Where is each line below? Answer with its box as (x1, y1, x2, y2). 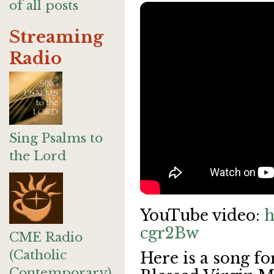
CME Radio (9, 229, 83, 245)
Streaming (9, 27, 103, 47)
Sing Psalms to (9, 130, 103, 146)
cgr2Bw (140, 224, 199, 243)
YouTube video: (140, 206, 264, 225)
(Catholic (9, 247, 67, 263)
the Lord (9, 148, 66, 164)
